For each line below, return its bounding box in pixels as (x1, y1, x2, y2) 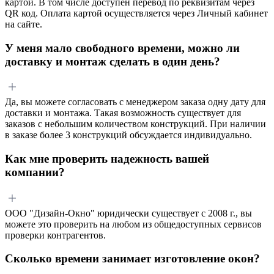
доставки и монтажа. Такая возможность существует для (5, 108, 241, 119)
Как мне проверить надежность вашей (5, 152, 209, 165)
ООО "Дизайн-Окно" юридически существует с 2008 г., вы (5, 207, 252, 218)
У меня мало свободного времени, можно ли (5, 41, 240, 54)
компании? (5, 166, 65, 179)
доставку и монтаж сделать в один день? (5, 54, 220, 68)
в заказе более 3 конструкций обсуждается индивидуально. (5, 130, 252, 141)
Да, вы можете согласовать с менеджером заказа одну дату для (5, 97, 265, 108)
